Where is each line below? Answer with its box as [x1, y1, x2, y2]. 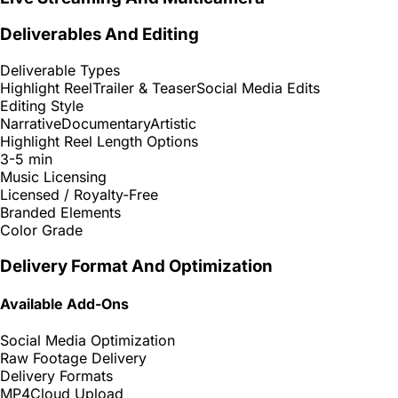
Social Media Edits [196, 79, 320, 98]
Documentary [61, 115, 150, 133]
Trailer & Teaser [92, 79, 196, 98]
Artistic [150, 115, 196, 133]
